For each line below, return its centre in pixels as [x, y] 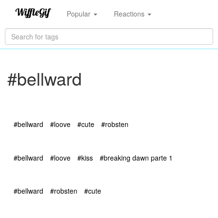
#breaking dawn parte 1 [136, 157]
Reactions [130, 13]
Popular [79, 13]
